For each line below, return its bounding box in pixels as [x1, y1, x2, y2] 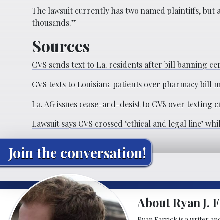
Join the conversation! [8, 143, 146, 162]
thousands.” [32, 17, 76, 27]
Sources [32, 34, 90, 56]
